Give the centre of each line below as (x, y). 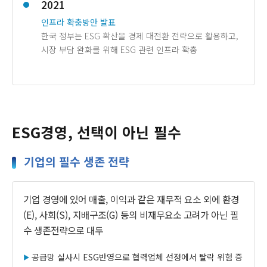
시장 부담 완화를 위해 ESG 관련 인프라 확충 (119, 49)
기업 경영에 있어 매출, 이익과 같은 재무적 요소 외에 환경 (131, 200)
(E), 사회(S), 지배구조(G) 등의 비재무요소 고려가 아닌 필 (131, 215)
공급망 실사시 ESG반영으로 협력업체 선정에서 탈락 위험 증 (137, 257)
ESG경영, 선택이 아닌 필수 (97, 132)
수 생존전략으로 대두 (63, 231)
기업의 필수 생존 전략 (77, 161)
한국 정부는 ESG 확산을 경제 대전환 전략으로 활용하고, (139, 35)
